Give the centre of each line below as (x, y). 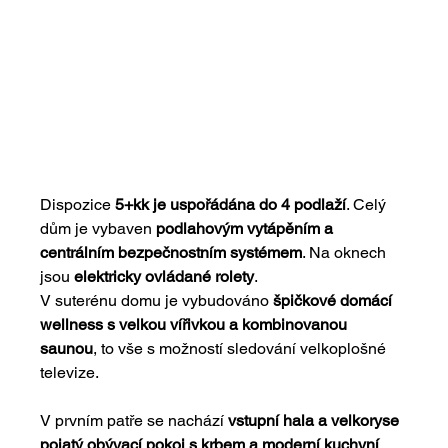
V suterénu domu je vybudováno (157, 300)
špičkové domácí (335, 300)
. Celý (368, 204)
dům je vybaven (98, 228)
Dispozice (78, 204)
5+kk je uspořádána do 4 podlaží (231, 204)
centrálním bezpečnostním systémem (171, 252)
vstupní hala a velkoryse (316, 420)
